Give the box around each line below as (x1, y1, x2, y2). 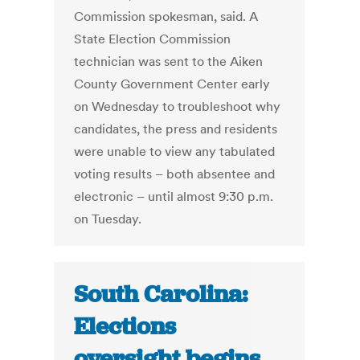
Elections (74, 311, 177, 342)
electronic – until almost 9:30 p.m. (74, 188, 274, 205)
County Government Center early (74, 76, 271, 92)
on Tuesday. (74, 211, 142, 227)
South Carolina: (74, 279, 248, 310)
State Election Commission (74, 31, 231, 47)
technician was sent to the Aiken (74, 53, 264, 70)
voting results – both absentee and (74, 166, 276, 182)
